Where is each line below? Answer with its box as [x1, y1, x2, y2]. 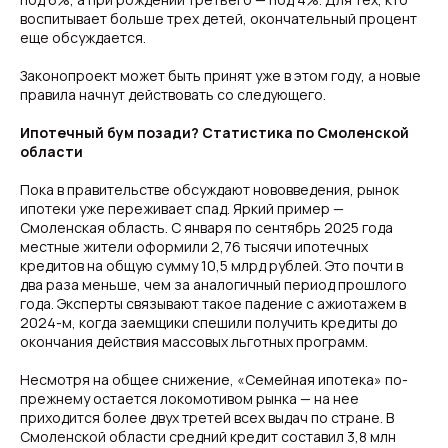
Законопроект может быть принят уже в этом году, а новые [20, 66, 421, 85]
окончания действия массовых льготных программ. [20, 332, 368, 351]
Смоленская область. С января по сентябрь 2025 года [20, 218, 393, 237]
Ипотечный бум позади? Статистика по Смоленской [20, 123, 409, 142]
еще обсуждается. [20, 28, 146, 47]
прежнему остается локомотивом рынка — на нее [20, 389, 359, 408]
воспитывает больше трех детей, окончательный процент [20, 9, 417, 28]
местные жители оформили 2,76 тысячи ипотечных [20, 237, 368, 256]
